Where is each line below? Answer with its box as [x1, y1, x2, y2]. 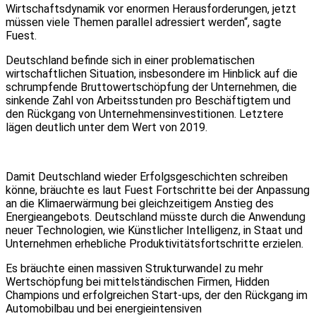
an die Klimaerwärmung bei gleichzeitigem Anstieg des [6, 196, 274, 210]
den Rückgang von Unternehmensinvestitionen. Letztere [6, 107, 284, 121]
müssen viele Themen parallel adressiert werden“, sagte [6, 15, 281, 29]
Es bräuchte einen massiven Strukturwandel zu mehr [6, 261, 263, 275]
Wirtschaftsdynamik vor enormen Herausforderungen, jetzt [6, 1, 296, 16]
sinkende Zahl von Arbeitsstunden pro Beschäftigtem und [6, 93, 291, 107]
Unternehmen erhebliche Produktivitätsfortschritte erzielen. [6, 236, 303, 250]
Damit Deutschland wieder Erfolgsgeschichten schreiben [6, 169, 288, 183]
